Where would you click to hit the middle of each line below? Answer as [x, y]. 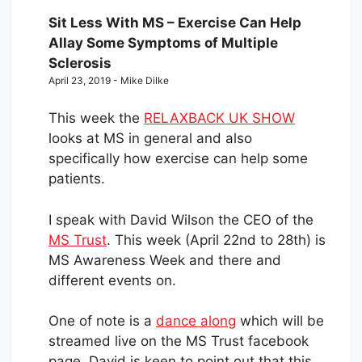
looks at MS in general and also [150, 138]
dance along [196, 321]
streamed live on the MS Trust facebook [179, 341]
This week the [96, 118]
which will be [280, 321]
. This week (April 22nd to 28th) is [216, 240]
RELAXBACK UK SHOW [219, 118]
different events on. [112, 280]
